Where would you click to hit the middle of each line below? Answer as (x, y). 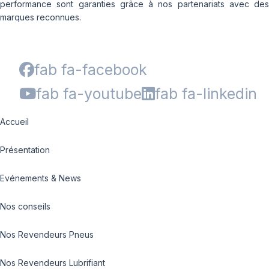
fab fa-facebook (91, 70)
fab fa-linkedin (206, 94)
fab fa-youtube (89, 94)
